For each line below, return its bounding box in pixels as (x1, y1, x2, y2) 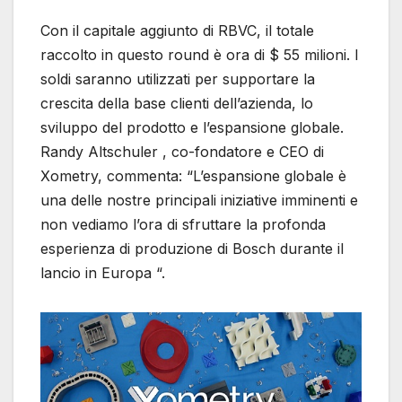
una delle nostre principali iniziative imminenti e (40, 191, 358, 210)
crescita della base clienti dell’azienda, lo (40, 94, 313, 113)
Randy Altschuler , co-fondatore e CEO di (40, 143, 324, 162)
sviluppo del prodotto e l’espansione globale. (40, 118, 344, 137)
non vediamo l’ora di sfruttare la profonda (40, 215, 326, 234)
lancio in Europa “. (40, 264, 165, 283)
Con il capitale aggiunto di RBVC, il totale (40, 22, 314, 40)
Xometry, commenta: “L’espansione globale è (40, 167, 346, 186)
